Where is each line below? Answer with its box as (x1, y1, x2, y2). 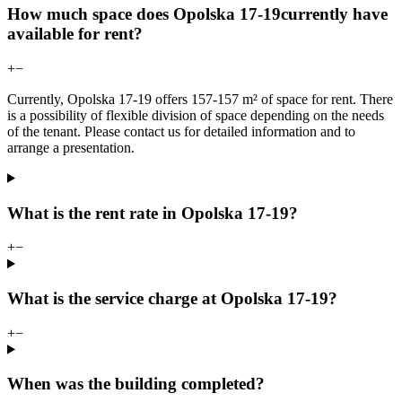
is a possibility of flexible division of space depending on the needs (7, 107, 384, 123)
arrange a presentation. (7, 139, 135, 155)
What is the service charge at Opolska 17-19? (7, 288, 337, 308)
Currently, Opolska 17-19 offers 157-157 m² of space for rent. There (7, 91, 393, 107)
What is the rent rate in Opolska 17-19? (7, 203, 298, 223)
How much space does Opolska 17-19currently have (7, 4, 388, 24)
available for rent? (7, 24, 143, 44)
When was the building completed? (7, 374, 265, 394)
